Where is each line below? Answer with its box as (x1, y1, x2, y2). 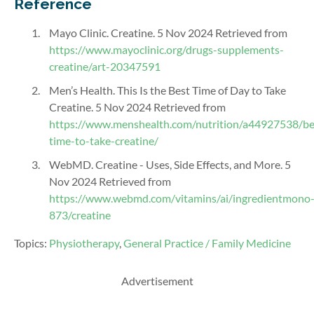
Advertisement (121, 273, 193, 287)
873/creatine (49, 207, 111, 221)
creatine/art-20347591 (49, 59, 161, 73)
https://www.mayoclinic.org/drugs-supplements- (49, 42, 284, 56)
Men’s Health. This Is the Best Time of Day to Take (49, 83, 286, 97)
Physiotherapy (49, 235, 119, 250)
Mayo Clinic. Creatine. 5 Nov (49, 25, 188, 39)
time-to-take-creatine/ (49, 133, 158, 147)
